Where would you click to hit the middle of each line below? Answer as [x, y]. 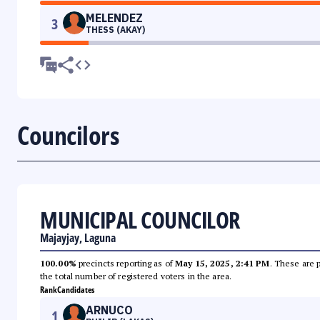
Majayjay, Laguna [78, 238]
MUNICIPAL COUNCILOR [140, 220]
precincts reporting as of [126, 264]
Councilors [68, 136]
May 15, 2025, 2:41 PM [222, 264]
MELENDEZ [114, 18]
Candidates [76, 290]
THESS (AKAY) [115, 30]
